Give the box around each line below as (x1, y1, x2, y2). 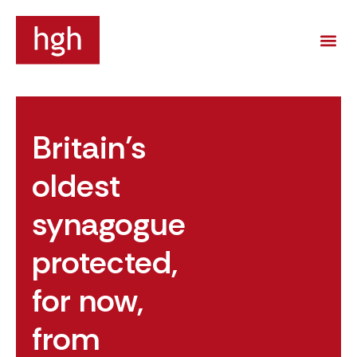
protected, (32, 241, 178, 284)
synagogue (32, 203, 186, 245)
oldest (32, 165, 120, 207)
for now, (32, 280, 144, 322)
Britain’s (32, 127, 146, 169)
